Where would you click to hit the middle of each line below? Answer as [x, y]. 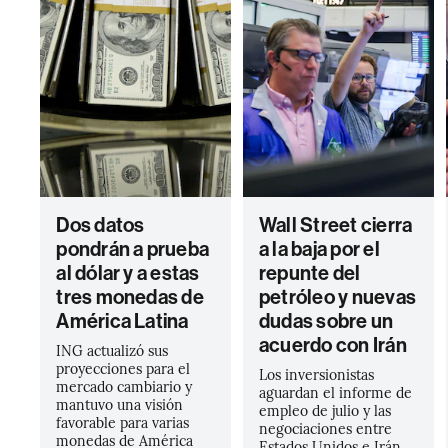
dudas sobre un [326, 321]
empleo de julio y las [324, 410]
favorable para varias [123, 422]
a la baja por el [319, 249]
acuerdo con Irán [332, 345]
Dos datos [100, 225]
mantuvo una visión [120, 404]
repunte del [309, 273]
